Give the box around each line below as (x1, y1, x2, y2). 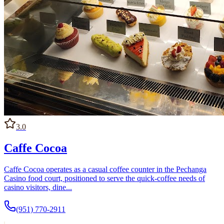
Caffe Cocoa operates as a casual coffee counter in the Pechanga (4, 164, 206, 173)
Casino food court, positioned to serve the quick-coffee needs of (4, 173, 205, 182)
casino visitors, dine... (4, 182, 72, 191)
